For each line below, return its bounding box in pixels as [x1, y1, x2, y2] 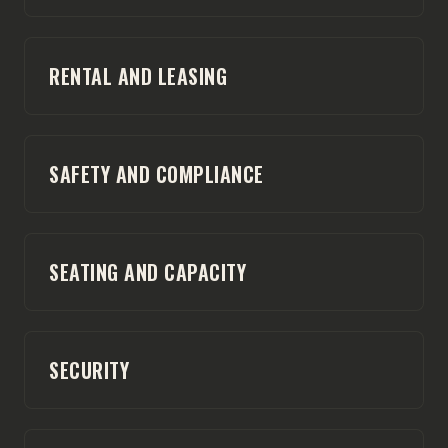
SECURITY [49, 354, 129, 385]
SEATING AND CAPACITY [49, 256, 246, 287]
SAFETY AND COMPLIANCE [49, 158, 264, 189]
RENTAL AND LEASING [49, 60, 227, 91]
